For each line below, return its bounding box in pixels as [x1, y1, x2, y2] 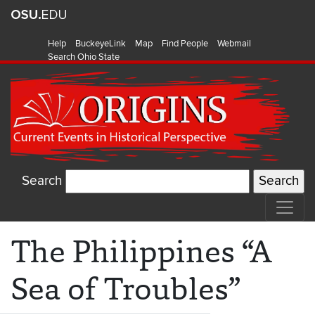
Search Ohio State [48, 51, 120, 63]
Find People [162, 38, 208, 49]
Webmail [217, 38, 251, 49]
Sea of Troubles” [11, 268, 240, 310]
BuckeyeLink [75, 38, 126, 49]
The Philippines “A [11, 231, 272, 273]
